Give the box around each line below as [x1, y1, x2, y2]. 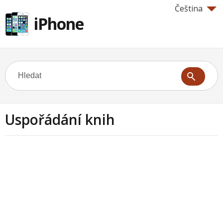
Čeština [175, 3, 203, 14]
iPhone [34, 13, 84, 34]
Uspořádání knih [5, 110, 115, 129]
